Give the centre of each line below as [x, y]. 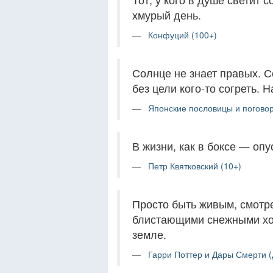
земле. [149, 234]
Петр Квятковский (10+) [195, 166]
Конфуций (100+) [183, 35]
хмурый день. [167, 15]
